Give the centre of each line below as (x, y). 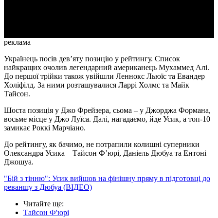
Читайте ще (43, 204)
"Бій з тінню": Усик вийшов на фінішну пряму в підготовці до (107, 179)
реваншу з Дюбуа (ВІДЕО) (48, 187)
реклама (17, 42)
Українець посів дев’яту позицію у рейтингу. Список (92, 59)
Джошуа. (19, 162)
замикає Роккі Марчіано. (45, 128)
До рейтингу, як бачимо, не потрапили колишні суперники (102, 145)
